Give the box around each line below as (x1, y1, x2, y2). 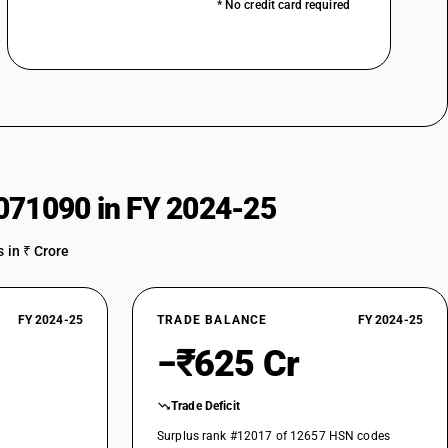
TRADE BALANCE (157, 313, 268, 327)
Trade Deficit (171, 399, 240, 413)
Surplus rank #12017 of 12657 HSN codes (157, 429, 391, 443)
